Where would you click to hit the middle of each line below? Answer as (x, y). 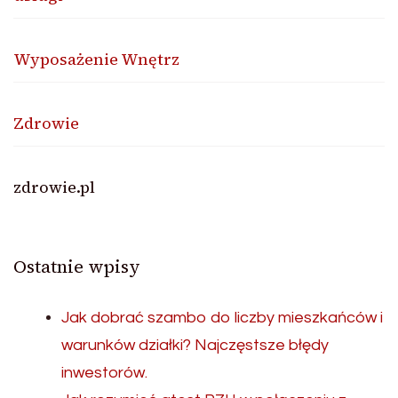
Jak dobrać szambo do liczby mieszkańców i (222, 318)
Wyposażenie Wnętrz (96, 60)
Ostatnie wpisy (77, 267)
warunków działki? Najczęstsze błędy (195, 346)
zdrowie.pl (54, 187)
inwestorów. (104, 373)
